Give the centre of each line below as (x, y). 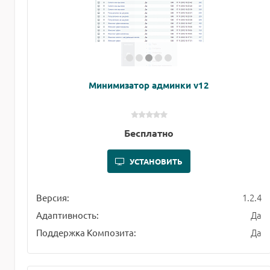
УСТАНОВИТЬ (156, 162)
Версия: (53, 198)
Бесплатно (149, 133)
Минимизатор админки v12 (149, 85)
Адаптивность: (67, 215)
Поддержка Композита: (86, 233)
